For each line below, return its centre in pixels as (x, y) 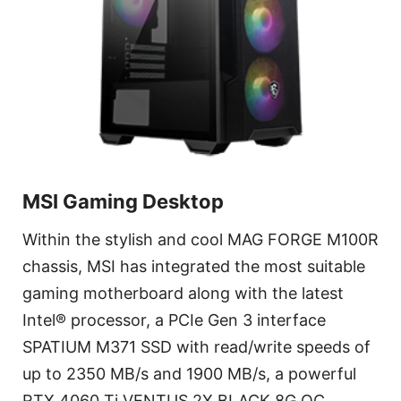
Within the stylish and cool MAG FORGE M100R (200, 240)
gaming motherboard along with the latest (183, 294)
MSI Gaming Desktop (123, 202)
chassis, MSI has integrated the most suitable (194, 267)
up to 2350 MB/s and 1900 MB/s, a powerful (189, 374)
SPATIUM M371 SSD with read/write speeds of (196, 347)
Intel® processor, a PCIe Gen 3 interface (174, 320)
